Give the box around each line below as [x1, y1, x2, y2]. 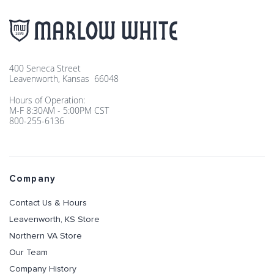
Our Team [9, 248, 48, 257]
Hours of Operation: [9, 94, 85, 106]
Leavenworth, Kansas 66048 [9, 73, 119, 84]
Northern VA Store [9, 232, 82, 240]
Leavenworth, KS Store [9, 215, 100, 224]
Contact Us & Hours [9, 199, 87, 207]
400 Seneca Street [9, 62, 81, 74]
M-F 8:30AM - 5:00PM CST [9, 105, 109, 116]
